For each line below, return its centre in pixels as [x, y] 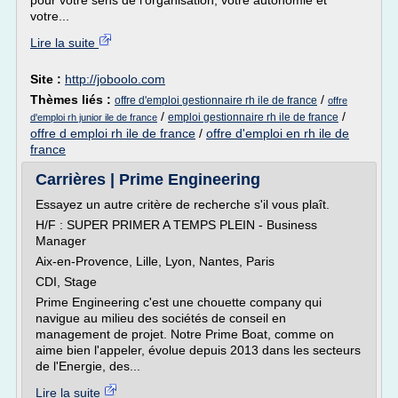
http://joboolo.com [115, 79]
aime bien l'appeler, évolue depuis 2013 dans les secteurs [198, 350]
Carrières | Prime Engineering [148, 179]
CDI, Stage [66, 282]
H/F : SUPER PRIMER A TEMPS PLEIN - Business [176, 225]
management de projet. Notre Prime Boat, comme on [185, 334]
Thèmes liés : [72, 99]
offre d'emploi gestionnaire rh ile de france [216, 100]
